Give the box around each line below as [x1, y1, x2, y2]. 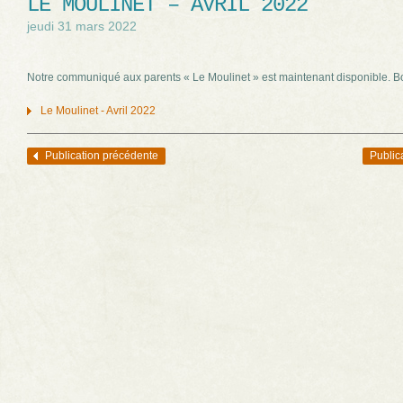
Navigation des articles [27, 150, 139, 163]
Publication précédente [45, 149, 158, 162]
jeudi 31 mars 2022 [27, 19, 137, 33]
